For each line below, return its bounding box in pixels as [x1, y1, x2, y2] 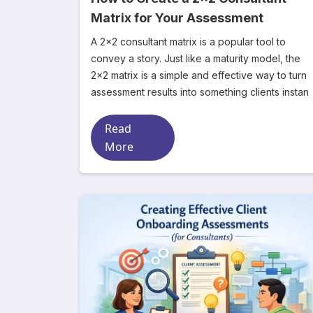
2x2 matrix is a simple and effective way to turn [91, 69, 307, 81]
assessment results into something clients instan [91, 86, 309, 98]
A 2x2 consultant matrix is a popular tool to [91, 36, 286, 48]
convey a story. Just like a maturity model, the [91, 52, 300, 64]
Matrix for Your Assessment [91, 10, 263, 25]
